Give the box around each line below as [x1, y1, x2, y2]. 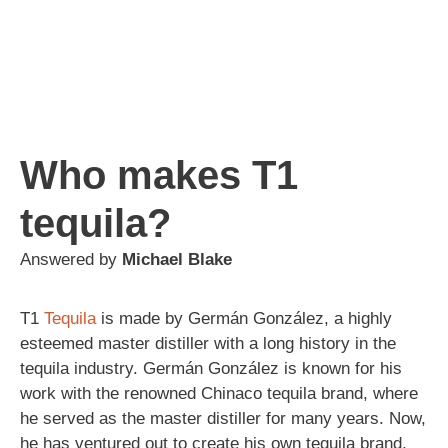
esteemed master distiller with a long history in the [20, 333, 396, 353]
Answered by [20, 249, 122, 269]
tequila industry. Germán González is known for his [20, 358, 402, 378]
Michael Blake [122, 249, 232, 269]
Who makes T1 [20, 152, 298, 197]
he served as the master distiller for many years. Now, [20, 408, 426, 428]
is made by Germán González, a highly [96, 308, 392, 328]
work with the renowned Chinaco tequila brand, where [20, 383, 418, 403]
